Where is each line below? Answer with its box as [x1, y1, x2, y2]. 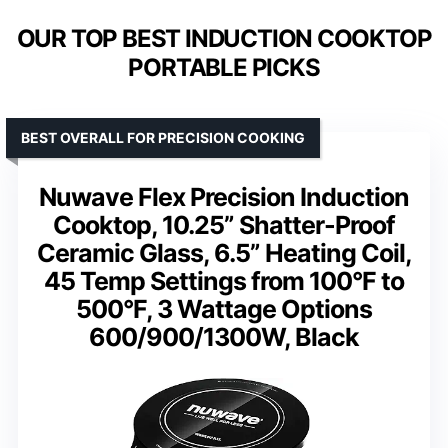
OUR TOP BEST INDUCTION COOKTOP [16, 23, 432, 53]
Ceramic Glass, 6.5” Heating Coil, [36, 237, 412, 268]
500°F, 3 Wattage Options [76, 293, 372, 324]
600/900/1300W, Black [89, 321, 359, 352]
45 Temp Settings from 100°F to [44, 265, 404, 296]
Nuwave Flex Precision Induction [39, 181, 409, 212]
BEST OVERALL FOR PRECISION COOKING [21, 128, 305, 146]
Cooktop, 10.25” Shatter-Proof [53, 209, 395, 240]
